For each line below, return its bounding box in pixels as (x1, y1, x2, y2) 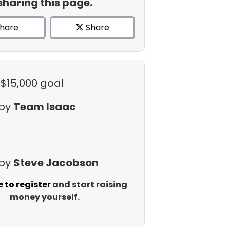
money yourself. (9, 191, 80, 203)
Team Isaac (13, 100, 76, 114)
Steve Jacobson (13, 156, 99, 170)
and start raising (52, 179, 128, 190)
